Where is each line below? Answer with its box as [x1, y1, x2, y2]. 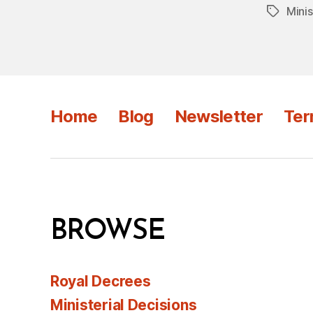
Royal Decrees [50, 272, 151, 290]
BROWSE [50, 217, 165, 246]
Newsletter [174, 105, 263, 126]
